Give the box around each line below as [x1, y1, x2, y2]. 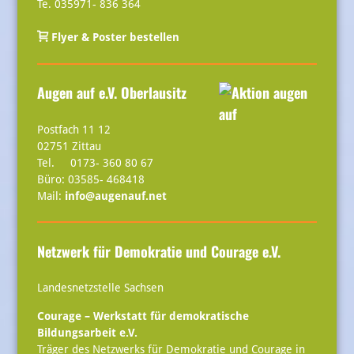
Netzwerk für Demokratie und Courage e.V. [36, 240, 281, 262]
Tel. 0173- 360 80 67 [36, 156, 153, 169]
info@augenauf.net [64, 189, 167, 202]
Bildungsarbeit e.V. [36, 326, 137, 339]
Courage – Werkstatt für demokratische [36, 309, 249, 322]
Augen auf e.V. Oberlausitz [36, 82, 186, 104]
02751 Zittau [36, 139, 101, 153]
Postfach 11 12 [36, 122, 111, 136]
